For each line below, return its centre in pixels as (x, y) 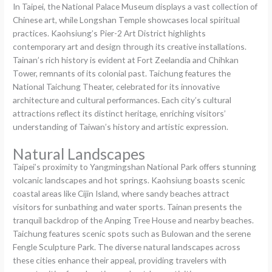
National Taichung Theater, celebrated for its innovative (117, 86)
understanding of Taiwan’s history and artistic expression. (121, 126)
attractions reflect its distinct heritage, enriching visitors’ (120, 113)
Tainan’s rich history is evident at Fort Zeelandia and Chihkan (126, 59)
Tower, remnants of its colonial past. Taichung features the (122, 73)
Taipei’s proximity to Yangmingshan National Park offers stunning (135, 166)
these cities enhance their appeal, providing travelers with (120, 260)
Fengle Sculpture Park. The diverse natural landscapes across (127, 246)
